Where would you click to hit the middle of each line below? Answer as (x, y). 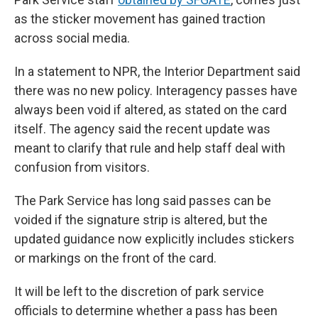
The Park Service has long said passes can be (143, 201)
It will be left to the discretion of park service (139, 292)
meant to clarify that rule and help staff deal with (150, 148)
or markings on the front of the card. (115, 258)
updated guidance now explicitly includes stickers (154, 239)
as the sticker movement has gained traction (140, 19)
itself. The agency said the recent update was (142, 129)
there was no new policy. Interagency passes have (156, 91)
